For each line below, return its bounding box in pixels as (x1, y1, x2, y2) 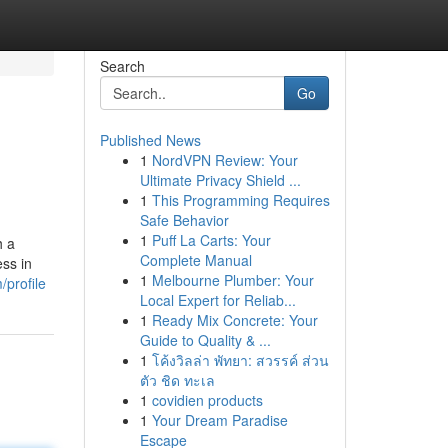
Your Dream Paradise (151, 410, 288, 430)
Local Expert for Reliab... (139, 290, 296, 310)
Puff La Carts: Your (151, 230, 271, 250)
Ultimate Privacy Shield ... (139, 170, 301, 190)
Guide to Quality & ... (139, 330, 271, 350)
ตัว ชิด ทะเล (139, 370, 215, 390)
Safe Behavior (139, 210, 229, 230)
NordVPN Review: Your (151, 150, 298, 170)
